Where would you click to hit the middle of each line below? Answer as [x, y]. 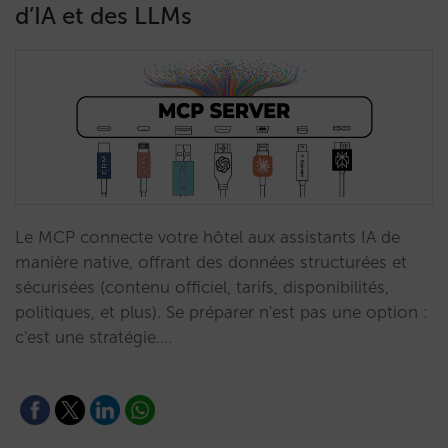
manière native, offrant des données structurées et [211, 262]
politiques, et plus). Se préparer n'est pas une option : [221, 312]
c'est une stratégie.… [93, 337]
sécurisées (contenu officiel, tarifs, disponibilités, [202, 287]
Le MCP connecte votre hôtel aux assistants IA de [207, 237]
